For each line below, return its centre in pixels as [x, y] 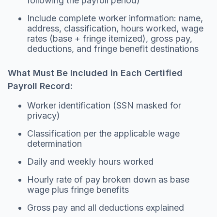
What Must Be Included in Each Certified [95, 73]
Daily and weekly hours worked [90, 161]
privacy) [44, 115]
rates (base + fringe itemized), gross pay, [110, 38]
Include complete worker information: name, [115, 18]
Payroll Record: [40, 86]
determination [54, 143]
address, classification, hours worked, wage [115, 28]
